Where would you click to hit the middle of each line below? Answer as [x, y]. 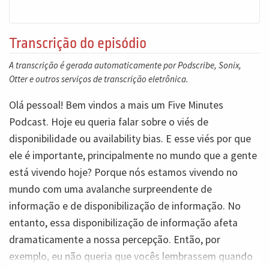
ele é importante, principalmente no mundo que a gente [133, 156]
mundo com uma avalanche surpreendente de [110, 189]
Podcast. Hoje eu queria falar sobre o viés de [109, 122]
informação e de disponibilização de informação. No [125, 206]
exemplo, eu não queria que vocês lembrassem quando [131, 256]
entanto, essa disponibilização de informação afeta [123, 223]
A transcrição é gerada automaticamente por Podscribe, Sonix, [125, 65]
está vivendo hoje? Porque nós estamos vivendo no [123, 172]
